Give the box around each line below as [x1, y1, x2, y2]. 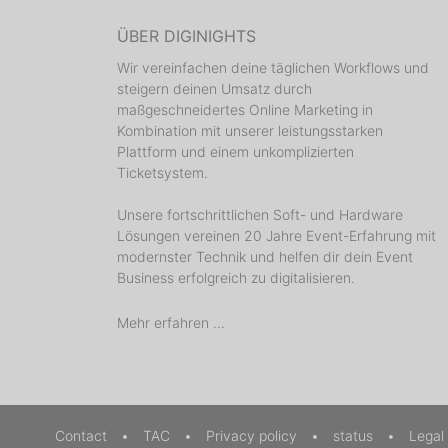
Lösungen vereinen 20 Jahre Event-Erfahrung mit [117, 227, 436, 244]
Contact [55, 427, 111, 444]
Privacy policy [206, 427, 301, 444]
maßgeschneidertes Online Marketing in [117, 101, 373, 118]
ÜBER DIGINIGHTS [117, 26, 256, 46]
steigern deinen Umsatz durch [117, 80, 312, 97]
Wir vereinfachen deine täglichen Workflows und [117, 59, 429, 76]
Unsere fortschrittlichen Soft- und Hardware [117, 206, 403, 223]
